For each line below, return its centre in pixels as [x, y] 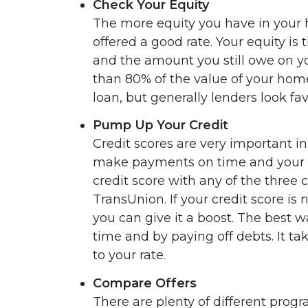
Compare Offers [145, 283]
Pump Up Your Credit [161, 125]
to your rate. [129, 255]
